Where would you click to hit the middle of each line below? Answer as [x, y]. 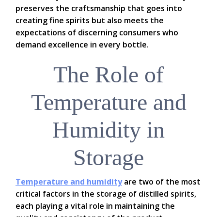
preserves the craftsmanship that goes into [99, 8]
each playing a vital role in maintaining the [95, 206]
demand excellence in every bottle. [82, 45]
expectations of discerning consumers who [97, 32]
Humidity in [108, 130]
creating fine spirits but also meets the [90, 20]
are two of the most [161, 182]
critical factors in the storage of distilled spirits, [106, 194]
